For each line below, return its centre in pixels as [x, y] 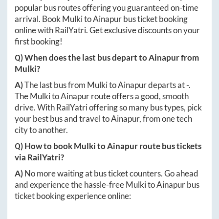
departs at [166, 85]
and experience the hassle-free [70, 185]
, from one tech [166, 119]
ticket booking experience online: [73, 196]
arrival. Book [38, 19]
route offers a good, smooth [139, 96]
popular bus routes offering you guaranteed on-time [107, 8]
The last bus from [56, 85]
